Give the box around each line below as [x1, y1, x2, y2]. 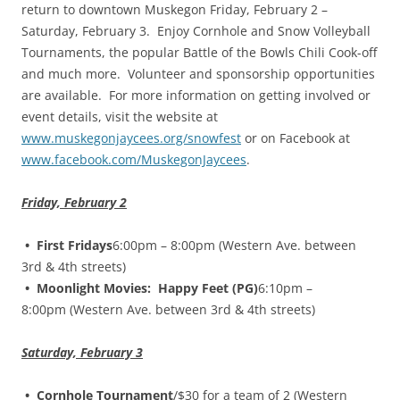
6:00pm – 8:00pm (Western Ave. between [112, 237, 356, 254]
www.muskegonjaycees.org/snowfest [21, 129, 241, 147]
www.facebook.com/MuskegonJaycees [21, 151, 246, 169]
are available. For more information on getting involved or [21, 87, 371, 104]
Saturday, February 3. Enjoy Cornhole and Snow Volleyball [21, 22, 371, 40]
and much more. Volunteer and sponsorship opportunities [21, 65, 375, 83]
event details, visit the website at [21, 108, 218, 126]
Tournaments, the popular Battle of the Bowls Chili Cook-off [21, 44, 377, 62]
